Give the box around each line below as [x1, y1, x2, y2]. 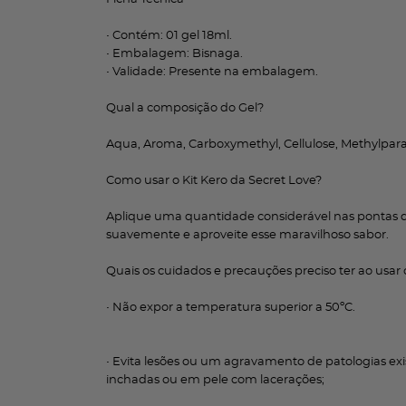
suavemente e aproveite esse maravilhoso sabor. [106, 229, 389, 241]
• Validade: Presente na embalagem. [106, 66, 318, 78]
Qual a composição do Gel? [106, 102, 264, 114]
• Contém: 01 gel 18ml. [106, 30, 232, 42]
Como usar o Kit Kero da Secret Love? [106, 175, 322, 187]
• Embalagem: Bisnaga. [106, 48, 243, 60]
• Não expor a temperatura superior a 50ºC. [106, 302, 355, 314]
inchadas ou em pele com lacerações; [106, 374, 324, 386]
